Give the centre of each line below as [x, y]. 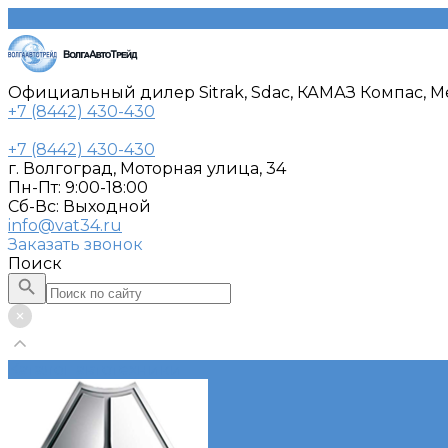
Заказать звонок [75, 244]
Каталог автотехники [95, 369]
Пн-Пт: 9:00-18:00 [78, 187]
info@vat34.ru [65, 225]
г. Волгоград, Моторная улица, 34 [147, 168]
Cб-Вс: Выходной [79, 206]
